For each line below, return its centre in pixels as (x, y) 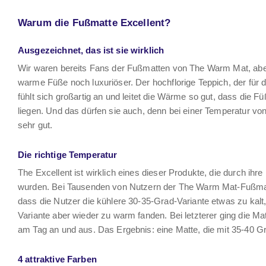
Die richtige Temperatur (68, 155)
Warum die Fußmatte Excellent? (94, 23)
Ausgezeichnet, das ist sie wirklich (91, 50)
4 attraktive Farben (57, 259)
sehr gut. (35, 125)
